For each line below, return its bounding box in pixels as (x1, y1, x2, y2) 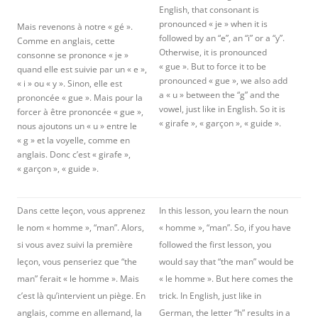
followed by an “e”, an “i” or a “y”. (159, 32, 285, 44)
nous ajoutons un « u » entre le (17, 120, 137, 132)
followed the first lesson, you (159, 238, 271, 251)
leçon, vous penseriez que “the (17, 256, 137, 268)
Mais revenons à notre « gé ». (17, 21, 133, 33)
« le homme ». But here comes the (159, 273, 293, 285)
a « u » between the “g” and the (159, 89, 280, 101)
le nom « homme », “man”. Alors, (17, 221, 144, 234)
